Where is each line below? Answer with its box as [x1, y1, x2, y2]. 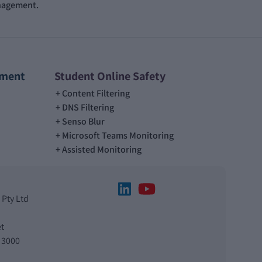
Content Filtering [62, 87, 130, 99]
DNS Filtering [62, 101, 114, 113]
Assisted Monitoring [62, 143, 142, 156]
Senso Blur [62, 115, 105, 127]
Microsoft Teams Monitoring [62, 129, 174, 142]
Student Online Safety [54, 68, 166, 84]
